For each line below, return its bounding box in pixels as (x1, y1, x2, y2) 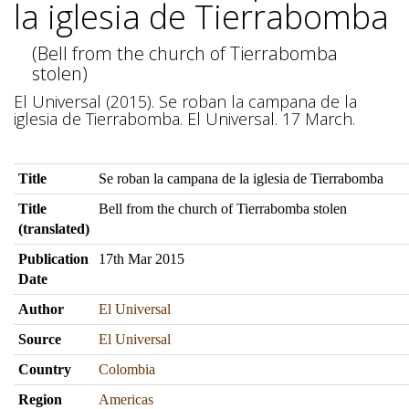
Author (18, 301, 64, 317)
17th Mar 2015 (99, 251, 184, 267)
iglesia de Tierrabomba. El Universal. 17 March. (14, 108, 355, 130)
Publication (18, 251, 89, 267)
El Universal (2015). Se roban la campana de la (14, 90, 357, 112)
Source (18, 331, 61, 347)
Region (18, 392, 62, 407)
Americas (99, 392, 153, 407)
